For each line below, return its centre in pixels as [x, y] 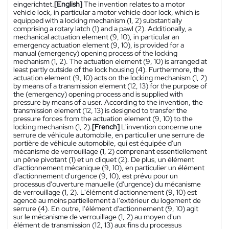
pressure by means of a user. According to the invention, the [108, 102]
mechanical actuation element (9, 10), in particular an [96, 37]
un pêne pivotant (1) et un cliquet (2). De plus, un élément [104, 159]
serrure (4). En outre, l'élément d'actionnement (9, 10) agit [106, 208]
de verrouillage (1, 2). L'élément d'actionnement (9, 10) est [105, 192]
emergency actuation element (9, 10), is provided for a [99, 45]
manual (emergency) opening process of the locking [95, 53]
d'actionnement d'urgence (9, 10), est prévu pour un [96, 176]
